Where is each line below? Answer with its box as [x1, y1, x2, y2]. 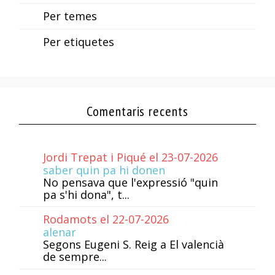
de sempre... [42, 249, 107, 265]
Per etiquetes [42, 34, 114, 49]
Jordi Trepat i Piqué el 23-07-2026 [42, 149, 218, 165]
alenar [42, 225, 76, 240]
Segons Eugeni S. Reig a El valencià [42, 237, 224, 252]
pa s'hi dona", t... [42, 187, 130, 202]
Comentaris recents [87, 102, 188, 120]
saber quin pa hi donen [42, 162, 165, 177]
